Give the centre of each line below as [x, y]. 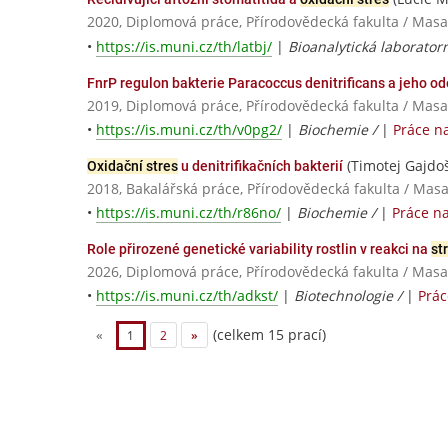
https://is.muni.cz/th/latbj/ [184, 46]
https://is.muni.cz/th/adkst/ [187, 296]
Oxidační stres [132, 165]
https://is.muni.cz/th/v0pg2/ [189, 129]
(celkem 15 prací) [267, 334]
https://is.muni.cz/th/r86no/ [188, 212]
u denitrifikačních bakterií [260, 165]
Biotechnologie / [350, 296]
